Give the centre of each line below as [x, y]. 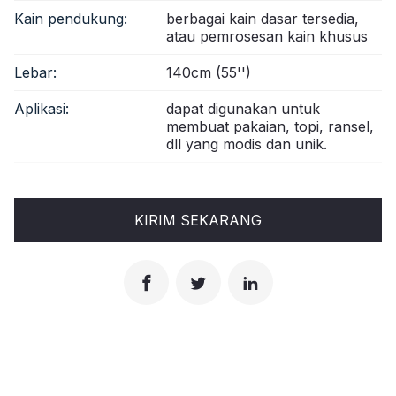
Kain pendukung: [71, 18]
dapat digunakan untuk [243, 108]
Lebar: [35, 72]
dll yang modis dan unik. [247, 144]
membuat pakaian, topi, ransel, [270, 126]
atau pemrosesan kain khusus [267, 36]
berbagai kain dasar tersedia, [263, 18]
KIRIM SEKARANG [198, 220]
